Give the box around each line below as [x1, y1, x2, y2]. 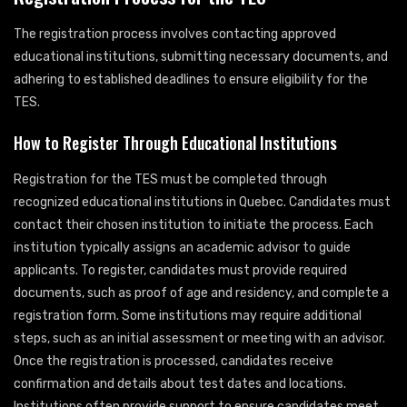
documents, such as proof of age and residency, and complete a [14, 285, 389, 302]
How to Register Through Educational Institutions [14, 131, 337, 155]
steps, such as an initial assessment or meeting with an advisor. [14, 331, 385, 347]
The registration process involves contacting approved [14, 26, 336, 43]
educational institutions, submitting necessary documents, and [14, 49, 388, 65]
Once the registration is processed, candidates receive [14, 353, 333, 370]
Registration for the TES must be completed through [14, 172, 327, 188]
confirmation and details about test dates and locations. [14, 376, 346, 392]
